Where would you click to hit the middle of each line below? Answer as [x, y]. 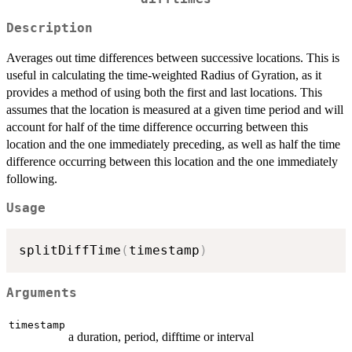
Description [49, 28]
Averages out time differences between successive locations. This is [173, 57]
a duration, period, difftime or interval [161, 337]
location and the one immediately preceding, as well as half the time [173, 144]
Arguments [42, 293]
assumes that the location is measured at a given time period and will [175, 109]
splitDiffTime [70, 251]
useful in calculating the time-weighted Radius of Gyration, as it [164, 75]
